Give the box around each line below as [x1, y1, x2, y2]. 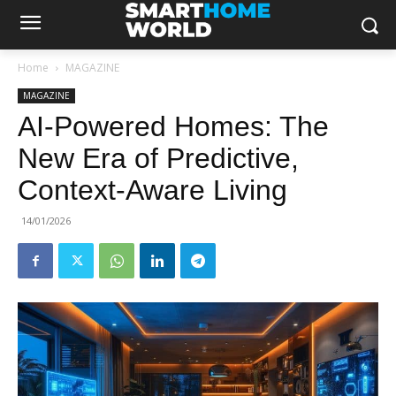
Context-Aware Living [18, 174, 287, 206]
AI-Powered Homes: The [18, 110, 329, 142]
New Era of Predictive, [18, 142, 299, 174]
